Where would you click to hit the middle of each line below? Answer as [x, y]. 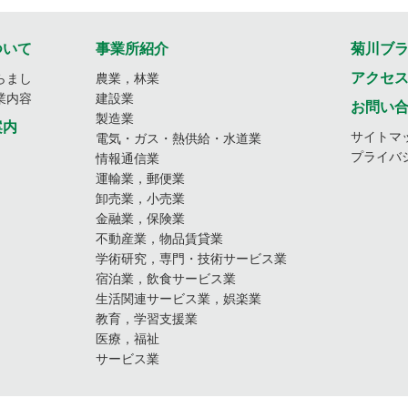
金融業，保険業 [140, 219]
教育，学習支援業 [147, 319]
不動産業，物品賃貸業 [159, 239]
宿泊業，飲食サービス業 [166, 279]
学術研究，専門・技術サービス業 [191, 259]
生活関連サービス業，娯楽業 [178, 299]
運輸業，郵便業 [140, 179]
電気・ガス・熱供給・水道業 [178, 139]
